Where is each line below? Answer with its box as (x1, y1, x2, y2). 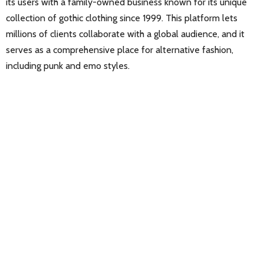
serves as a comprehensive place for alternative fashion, (6, 44, 233, 55)
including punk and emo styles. (6, 60, 130, 71)
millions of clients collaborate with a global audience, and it (6, 28, 245, 39)
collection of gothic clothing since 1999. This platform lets (6, 12, 237, 24)
